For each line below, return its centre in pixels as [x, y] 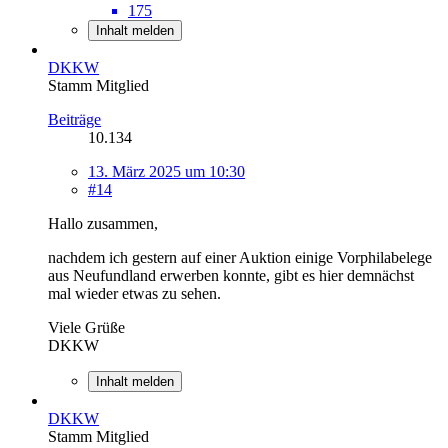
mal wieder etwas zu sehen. [134, 294]
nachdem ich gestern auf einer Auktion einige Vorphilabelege [240, 258]
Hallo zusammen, [103, 224]
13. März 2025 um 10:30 [166, 172]
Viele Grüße [86, 328]
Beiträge [74, 120]
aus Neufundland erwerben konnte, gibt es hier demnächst [231, 276]
